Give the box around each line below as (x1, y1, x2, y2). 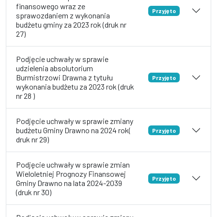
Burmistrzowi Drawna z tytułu (16, 73, 113, 82)
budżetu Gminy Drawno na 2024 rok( (16, 125, 131, 135)
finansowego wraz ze (16, 1, 85, 11)
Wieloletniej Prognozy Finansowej (16, 169, 126, 179)
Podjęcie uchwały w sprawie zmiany (16, 116, 133, 126)
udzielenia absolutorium (16, 63, 93, 73)
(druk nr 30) (16, 187, 51, 197)
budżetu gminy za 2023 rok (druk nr (16, 20, 126, 30)
